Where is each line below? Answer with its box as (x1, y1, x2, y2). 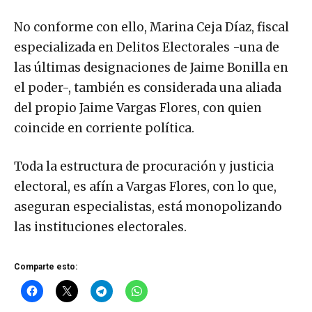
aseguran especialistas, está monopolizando (14, 198, 282, 214)
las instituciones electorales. (14, 219, 187, 235)
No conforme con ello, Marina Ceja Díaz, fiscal (14, 19, 289, 35)
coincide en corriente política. (14, 120, 194, 136)
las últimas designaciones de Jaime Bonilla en (14, 59, 288, 75)
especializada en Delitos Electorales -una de (14, 39, 279, 55)
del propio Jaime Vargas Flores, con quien (14, 100, 262, 116)
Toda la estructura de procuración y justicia (14, 158, 274, 174)
